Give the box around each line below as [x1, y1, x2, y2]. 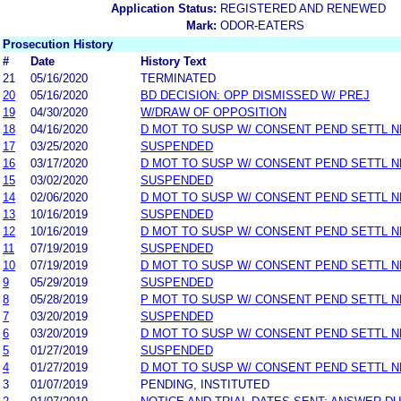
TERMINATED [141, 71, 216, 85]
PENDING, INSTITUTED [141, 377, 269, 391]
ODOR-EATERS [220, 18, 304, 32]
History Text [141, 54, 206, 68]
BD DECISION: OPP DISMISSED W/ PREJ [141, 88, 370, 102]
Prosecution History [3, 37, 113, 51]
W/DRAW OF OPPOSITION [141, 105, 286, 119]
